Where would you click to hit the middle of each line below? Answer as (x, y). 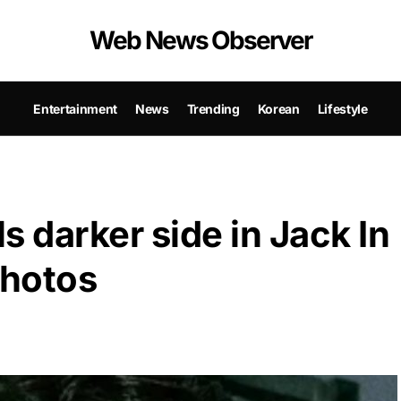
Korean (278, 108)
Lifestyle (342, 108)
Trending (213, 108)
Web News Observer (200, 40)
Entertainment (75, 108)
